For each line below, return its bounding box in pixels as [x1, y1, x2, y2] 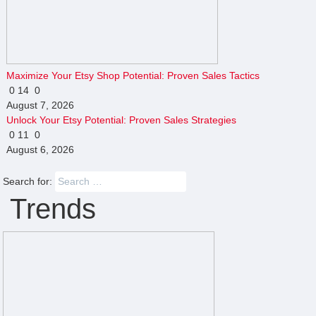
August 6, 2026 [6, 143, 74, 155]
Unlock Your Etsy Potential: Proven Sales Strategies [6, 114, 236, 126]
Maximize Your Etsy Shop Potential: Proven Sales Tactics [6, 69, 260, 81]
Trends [3, 193, 97, 224]
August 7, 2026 [6, 99, 74, 111]
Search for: [3, 175, 53, 187]
